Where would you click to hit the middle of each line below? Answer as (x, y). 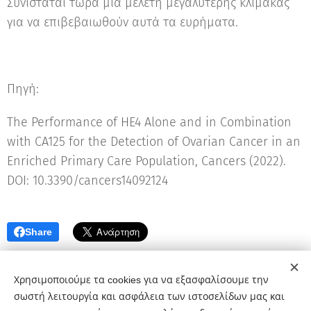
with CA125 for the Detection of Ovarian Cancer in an (154, 142)
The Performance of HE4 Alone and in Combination (149, 123)
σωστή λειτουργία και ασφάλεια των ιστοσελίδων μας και (149, 296)
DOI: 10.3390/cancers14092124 (89, 181)
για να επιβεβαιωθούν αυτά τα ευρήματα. (124, 23)
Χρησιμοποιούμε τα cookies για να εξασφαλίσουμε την (141, 280)
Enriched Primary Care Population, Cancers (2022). (146, 161)
